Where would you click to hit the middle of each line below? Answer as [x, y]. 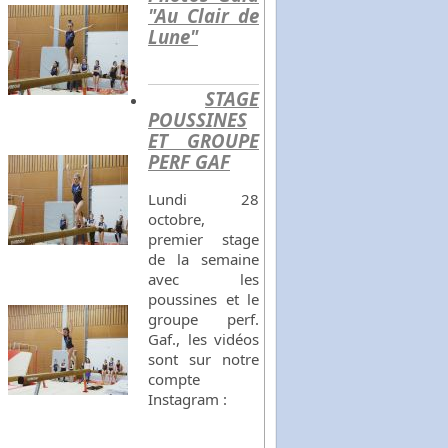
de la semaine [203, 259]
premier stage [203, 239]
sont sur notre [203, 359]
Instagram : [187, 399]
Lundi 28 [203, 199]
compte [174, 379]
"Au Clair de [203, 16]
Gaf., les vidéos [203, 339]
